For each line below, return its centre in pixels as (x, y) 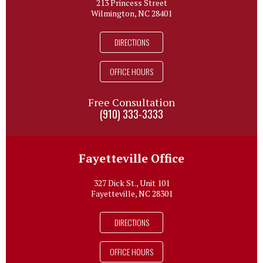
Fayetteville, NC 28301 (131, 193)
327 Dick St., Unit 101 (131, 183)
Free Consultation (131, 102)
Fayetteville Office (131, 158)
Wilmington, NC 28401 (131, 13)
